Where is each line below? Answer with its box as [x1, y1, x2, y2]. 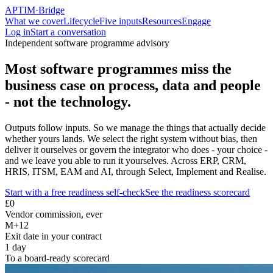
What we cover [5, 16, 63, 26]
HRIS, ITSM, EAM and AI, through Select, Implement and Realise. [5, 166, 266, 177]
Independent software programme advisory [5, 38, 169, 48]
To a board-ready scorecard [5, 252, 110, 263]
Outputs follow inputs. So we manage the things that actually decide [5, 122, 266, 133]
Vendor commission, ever [5, 208, 102, 219]
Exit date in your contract [5, 230, 102, 241]
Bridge [38, 5, 65, 15]
